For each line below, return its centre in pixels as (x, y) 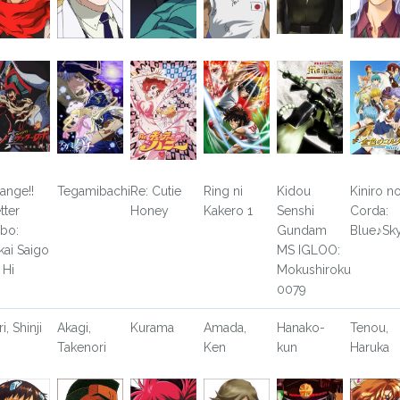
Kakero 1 (228, 211)
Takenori (82, 348)
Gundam (301, 231)
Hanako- (300, 328)
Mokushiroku (313, 270)
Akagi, (75, 328)
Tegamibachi (94, 192)
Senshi (295, 211)
